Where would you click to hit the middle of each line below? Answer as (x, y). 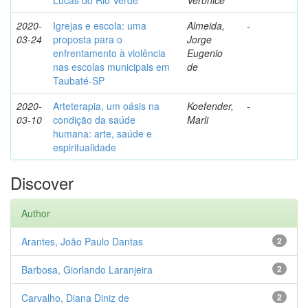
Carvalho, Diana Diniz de (75, 298)
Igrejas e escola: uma (100, 25)
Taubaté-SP (79, 80)
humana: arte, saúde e (102, 133)
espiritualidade (85, 147)
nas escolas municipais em (111, 67)
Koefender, (210, 106)
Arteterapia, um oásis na (106, 106)
